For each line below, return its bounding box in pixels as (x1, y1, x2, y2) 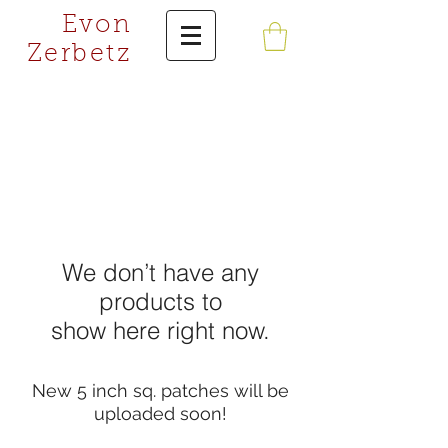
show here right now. (50, 316, 270, 345)
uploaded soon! (93, 403, 227, 424)
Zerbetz (26, 42, 132, 67)
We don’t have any (61, 258, 259, 287)
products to (98, 287, 222, 316)
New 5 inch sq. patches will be (31, 380, 289, 401)
